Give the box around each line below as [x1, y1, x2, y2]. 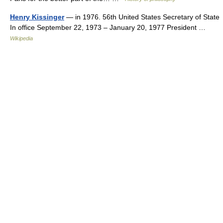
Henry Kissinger [10, 12, 64, 21]
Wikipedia [10, 35, 33, 41]
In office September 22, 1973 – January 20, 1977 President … [10, 23, 210, 31]
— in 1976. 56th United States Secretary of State [64, 12, 220, 21]
